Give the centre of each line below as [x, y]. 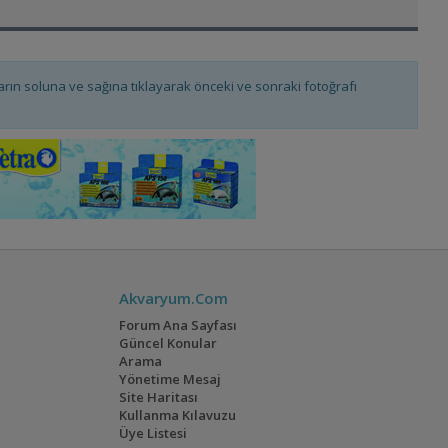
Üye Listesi [153, 433]
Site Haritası [159, 397]
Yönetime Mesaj [170, 379]
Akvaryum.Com [174, 298]
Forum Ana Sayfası [178, 325]
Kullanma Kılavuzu [178, 415]
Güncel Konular [168, 343]
